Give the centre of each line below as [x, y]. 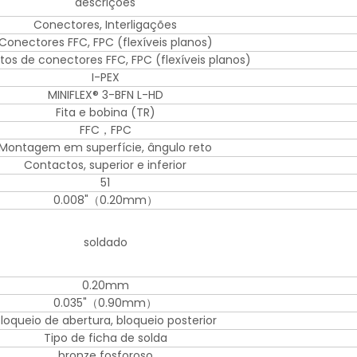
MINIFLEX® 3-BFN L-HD [105, 95]
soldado [105, 243]
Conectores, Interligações [105, 25]
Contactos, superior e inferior [105, 165]
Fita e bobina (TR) [105, 113]
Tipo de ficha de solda [105, 338]
